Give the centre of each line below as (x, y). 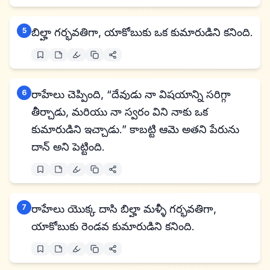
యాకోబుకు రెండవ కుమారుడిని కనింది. (113, 226)
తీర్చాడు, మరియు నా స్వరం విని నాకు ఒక (120, 112)
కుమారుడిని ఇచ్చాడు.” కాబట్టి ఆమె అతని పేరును (135, 129)
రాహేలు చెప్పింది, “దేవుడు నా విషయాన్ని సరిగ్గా (131, 94)
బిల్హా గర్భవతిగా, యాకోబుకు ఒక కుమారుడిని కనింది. (142, 32)
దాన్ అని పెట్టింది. (68, 147)
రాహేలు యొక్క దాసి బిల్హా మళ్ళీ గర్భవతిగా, (124, 209)
